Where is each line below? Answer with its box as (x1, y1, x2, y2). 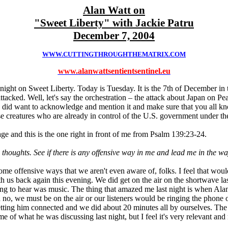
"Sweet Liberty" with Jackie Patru (34, 17, 194, 29)
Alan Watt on (83, 4, 145, 16)
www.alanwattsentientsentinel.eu (58, 67, 170, 75)
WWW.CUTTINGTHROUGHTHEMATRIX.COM (42, 50, 186, 58)
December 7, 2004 (73, 30, 155, 42)
